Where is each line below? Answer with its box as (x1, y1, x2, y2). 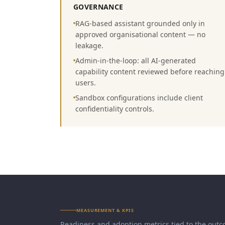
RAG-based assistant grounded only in (75, 19, 205, 28)
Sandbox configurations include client (75, 93, 203, 102)
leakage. (75, 41, 103, 50)
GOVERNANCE (73, 2, 124, 12)
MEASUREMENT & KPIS (76, 207, 135, 213)
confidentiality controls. (75, 104, 154, 114)
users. (75, 78, 96, 87)
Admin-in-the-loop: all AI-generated (75, 56, 196, 65)
